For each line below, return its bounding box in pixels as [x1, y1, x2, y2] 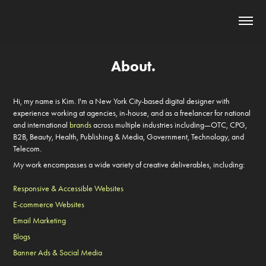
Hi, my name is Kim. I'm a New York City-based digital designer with [13, 96, 230, 106]
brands [68, 120, 92, 130]
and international [13, 120, 68, 130]
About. [110, 57, 156, 75]
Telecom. [13, 144, 42, 154]
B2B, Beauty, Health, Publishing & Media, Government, [13, 132, 192, 142]
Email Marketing [13, 216, 66, 226]
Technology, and [191, 132, 245, 142]
